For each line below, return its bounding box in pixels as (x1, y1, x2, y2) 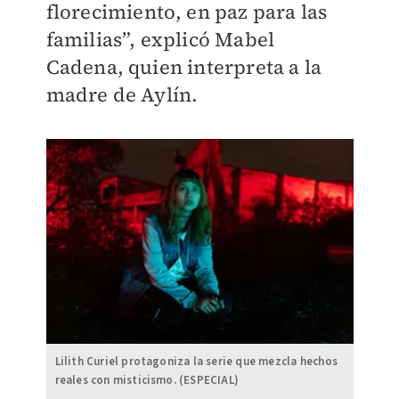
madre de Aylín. (45, 81, 199, 109)
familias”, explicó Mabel (45, 26, 275, 53)
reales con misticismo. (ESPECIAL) (54, 372, 240, 389)
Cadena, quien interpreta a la (45, 53, 322, 81)
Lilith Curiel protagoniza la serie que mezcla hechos (54, 354, 338, 370)
